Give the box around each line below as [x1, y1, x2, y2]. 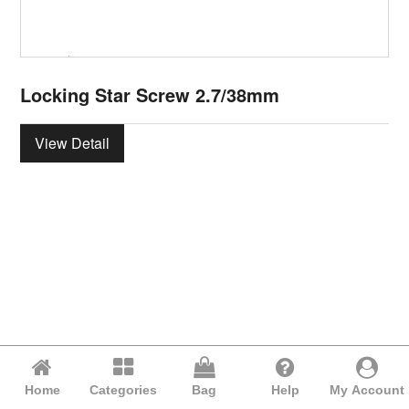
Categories [89, 383, 158, 397]
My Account [329, 383, 404, 397]
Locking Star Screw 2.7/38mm [20, 80, 280, 108]
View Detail [35, 131, 110, 153]
